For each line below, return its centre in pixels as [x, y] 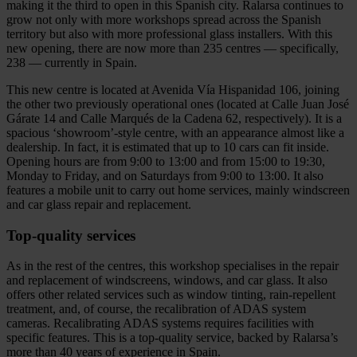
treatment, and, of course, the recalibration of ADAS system [156, 309]
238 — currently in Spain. [72, 62]
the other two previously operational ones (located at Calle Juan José [178, 104]
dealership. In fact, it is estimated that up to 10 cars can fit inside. [168, 147]
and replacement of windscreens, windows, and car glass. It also [167, 280]
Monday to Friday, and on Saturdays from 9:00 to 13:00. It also [165, 175]
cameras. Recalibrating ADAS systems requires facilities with [160, 324]
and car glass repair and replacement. [99, 204]
